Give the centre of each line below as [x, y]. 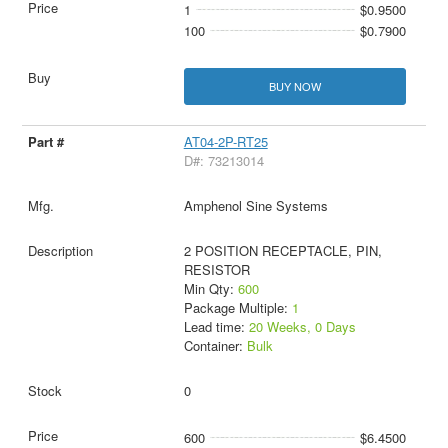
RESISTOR [216, 270]
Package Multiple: [237, 308]
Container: [215, 346]
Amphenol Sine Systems [255, 206]
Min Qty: [210, 289]
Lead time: [216, 327]
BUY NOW [294, 86]
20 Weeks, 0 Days [302, 327]
